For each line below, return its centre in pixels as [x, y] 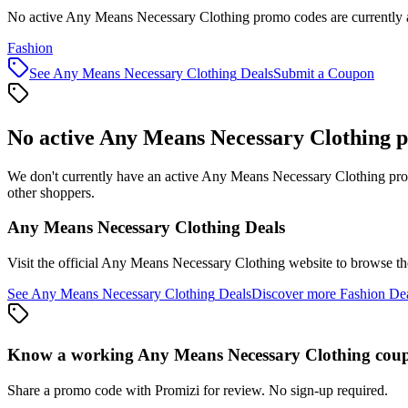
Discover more [296, 294]
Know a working [72, 354]
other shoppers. [51, 192]
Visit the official [54, 263]
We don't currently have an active [104, 176]
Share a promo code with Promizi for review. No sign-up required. [198, 390]
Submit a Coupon [324, 73]
